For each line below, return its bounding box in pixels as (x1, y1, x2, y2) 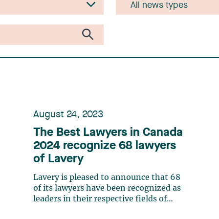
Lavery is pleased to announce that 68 (33, 174, 180, 181)
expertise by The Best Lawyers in (33, 206, 160, 214)
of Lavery (33, 153, 84, 165)
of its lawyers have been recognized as (33, 184, 181, 192)
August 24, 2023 (33, 110, 103, 120)
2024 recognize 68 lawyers (33, 140, 176, 152)
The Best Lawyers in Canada (33, 127, 183, 139)
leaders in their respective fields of (33, 195, 167, 203)
